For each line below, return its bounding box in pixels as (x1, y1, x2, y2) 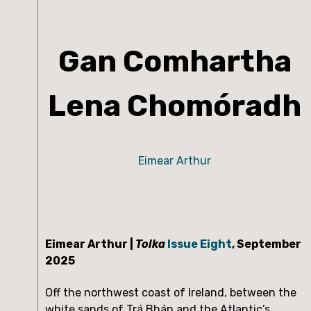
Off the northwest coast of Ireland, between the (45, 285, 296, 299)
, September (232, 237, 301, 251)
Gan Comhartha (58, 43, 292, 79)
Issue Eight (167, 237, 232, 251)
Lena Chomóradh (48, 87, 301, 124)
